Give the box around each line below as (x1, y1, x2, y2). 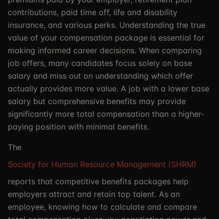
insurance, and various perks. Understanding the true (8, 20, 205, 30)
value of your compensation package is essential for (8, 33, 204, 43)
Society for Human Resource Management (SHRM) (8, 159, 197, 169)
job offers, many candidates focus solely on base (8, 58, 192, 68)
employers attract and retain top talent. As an (8, 189, 180, 199)
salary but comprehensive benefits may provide (8, 96, 186, 106)
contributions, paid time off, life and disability (8, 7, 177, 17)
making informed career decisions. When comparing (8, 45, 202, 55)
